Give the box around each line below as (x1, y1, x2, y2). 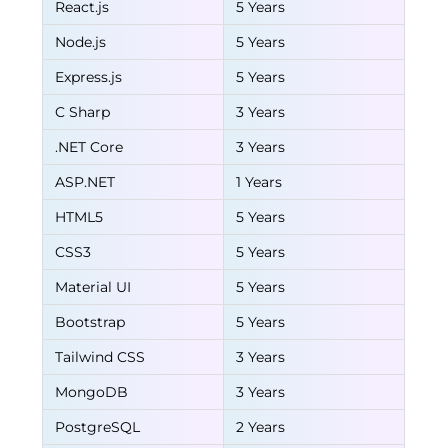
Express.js (55, 68, 123, 86)
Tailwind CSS (55, 348, 146, 366)
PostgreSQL (55, 418, 141, 436)
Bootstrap (55, 313, 126, 331)
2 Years (236, 418, 286, 436)
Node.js (55, 33, 107, 51)
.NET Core (55, 138, 124, 156)
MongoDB (55, 383, 129, 401)
